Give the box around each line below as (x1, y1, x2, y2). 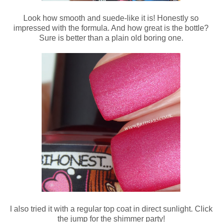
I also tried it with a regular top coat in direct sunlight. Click (9, 205, 213, 214)
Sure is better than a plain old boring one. (39, 34, 183, 43)
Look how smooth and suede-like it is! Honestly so (23, 14, 199, 23)
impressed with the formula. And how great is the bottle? (13, 24, 209, 33)
